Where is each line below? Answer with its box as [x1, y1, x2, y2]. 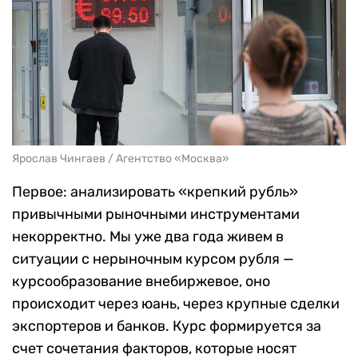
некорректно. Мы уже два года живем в [12, 228, 284, 246]
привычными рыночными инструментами [12, 205, 300, 224]
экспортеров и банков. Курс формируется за [12, 317, 321, 336]
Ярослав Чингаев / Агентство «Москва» [12, 152, 229, 166]
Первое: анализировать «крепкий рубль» [12, 183, 298, 201]
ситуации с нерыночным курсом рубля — [12, 250, 294, 268]
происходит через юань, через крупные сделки [12, 295, 340, 313]
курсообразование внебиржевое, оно [12, 272, 270, 291]
